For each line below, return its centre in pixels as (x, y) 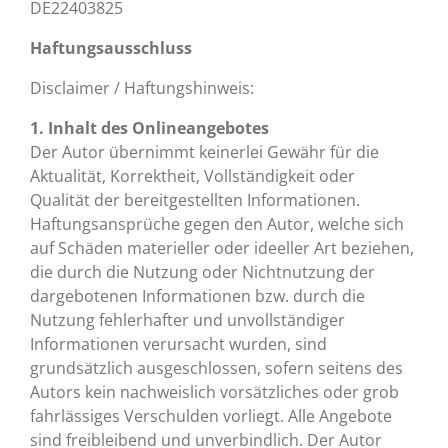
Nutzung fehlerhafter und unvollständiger (187, 320)
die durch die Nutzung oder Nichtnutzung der (202, 272)
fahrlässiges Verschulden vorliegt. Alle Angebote (211, 416)
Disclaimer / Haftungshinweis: (142, 88)
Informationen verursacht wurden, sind (178, 344)
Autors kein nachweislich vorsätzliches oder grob (214, 392)
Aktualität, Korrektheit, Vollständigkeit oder (192, 176)
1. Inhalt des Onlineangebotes (149, 128)
